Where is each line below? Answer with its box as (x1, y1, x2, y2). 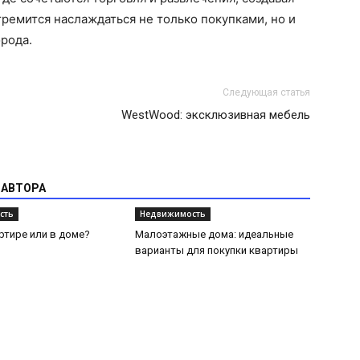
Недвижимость (140, 208, 206, 219)
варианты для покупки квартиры (135, 244, 298, 256)
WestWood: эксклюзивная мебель (121, 108, 310, 122)
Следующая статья (223, 87, 310, 98)
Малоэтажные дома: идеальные (135, 228, 293, 240)
